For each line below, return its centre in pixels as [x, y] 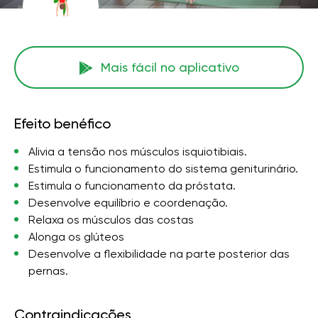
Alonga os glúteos [76, 237]
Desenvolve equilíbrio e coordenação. [128, 203]
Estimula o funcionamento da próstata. [132, 186]
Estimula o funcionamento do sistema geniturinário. [163, 169]
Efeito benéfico [62, 124]
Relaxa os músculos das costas [111, 220]
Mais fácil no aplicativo [170, 67]
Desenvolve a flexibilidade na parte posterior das [159, 254]
